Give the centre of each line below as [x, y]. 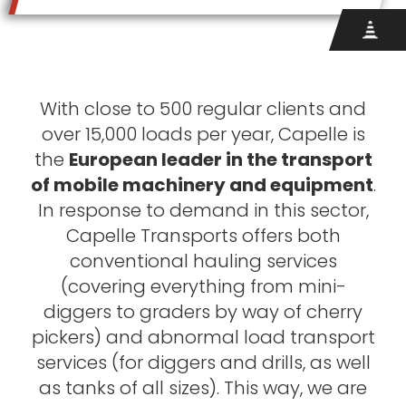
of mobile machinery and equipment [202, 185]
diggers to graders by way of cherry [203, 312]
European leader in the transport [220, 159]
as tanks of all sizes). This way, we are [203, 388]
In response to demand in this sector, [203, 210]
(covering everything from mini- [203, 286]
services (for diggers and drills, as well [203, 362]
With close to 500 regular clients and [203, 109]
